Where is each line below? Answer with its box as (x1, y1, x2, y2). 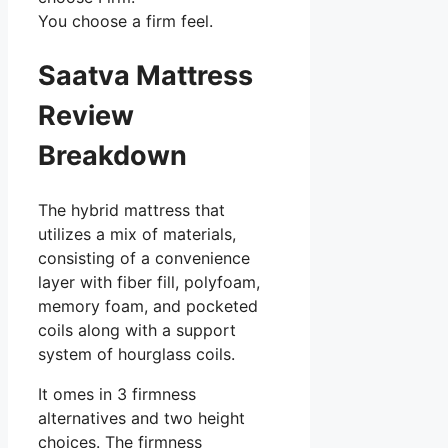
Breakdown (38, 138, 187, 172)
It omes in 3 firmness (38, 383, 196, 404)
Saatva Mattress (38, 58, 253, 92)
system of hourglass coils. (38, 343, 235, 364)
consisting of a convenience (38, 247, 250, 268)
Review (38, 98, 134, 132)
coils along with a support (38, 319, 236, 340)
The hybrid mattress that (38, 199, 225, 220)
